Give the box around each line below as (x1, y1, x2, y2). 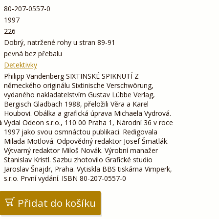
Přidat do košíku (17, 196, 96, 210)
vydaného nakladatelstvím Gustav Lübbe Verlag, (3, 89, 155, 99)
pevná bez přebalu (3, 48, 62, 58)
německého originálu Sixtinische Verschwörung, (3, 80, 153, 90)
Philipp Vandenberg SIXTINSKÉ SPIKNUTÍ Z (3, 71, 139, 81)
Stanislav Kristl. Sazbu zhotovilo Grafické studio (3, 154, 153, 164)
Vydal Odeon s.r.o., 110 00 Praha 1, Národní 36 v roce (3, 117, 173, 127)
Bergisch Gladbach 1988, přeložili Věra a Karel (3, 99, 149, 109)
